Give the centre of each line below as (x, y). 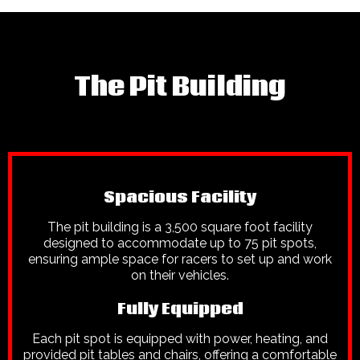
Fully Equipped (180, 309)
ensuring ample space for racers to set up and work (180, 259)
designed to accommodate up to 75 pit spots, (180, 243)
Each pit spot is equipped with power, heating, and (180, 338)
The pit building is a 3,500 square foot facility (180, 227)
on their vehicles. (180, 275)
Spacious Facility (180, 197)
